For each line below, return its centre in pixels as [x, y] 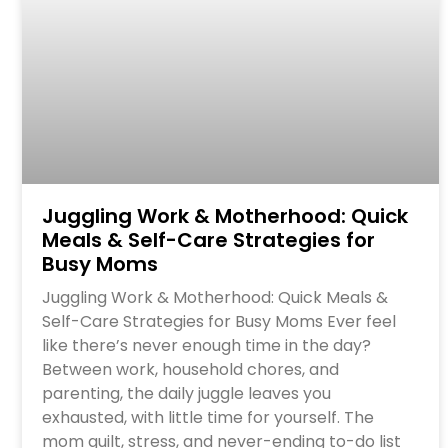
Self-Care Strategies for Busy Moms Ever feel [219, 321]
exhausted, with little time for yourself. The [208, 417]
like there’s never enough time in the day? [206, 345]
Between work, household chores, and [190, 369]
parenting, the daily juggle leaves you [186, 393]
